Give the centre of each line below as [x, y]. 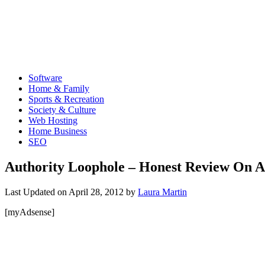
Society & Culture [62, 110]
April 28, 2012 [96, 192]
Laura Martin [162, 192]
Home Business [58, 131]
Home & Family [59, 88]
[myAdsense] [30, 212]
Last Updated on [37, 192]
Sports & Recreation [66, 99]
